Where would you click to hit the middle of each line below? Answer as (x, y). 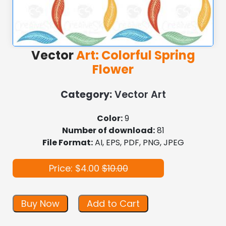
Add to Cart (113, 203)
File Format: (67, 142)
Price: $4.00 (75, 168)
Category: (86, 94)
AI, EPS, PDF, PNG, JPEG (138, 142)
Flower (113, 69)
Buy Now (40, 203)
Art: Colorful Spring (134, 55)
